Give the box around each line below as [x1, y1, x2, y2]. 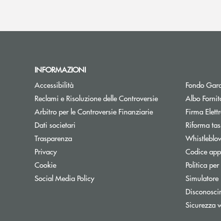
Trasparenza [35, 133, 72, 143]
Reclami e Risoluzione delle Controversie [35, 93, 158, 103]
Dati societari [35, 119, 75, 130]
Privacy [35, 146, 57, 156]
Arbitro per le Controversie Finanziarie [35, 106, 153, 116]
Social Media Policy [35, 173, 94, 183]
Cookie [35, 159, 56, 170]
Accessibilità [35, 79, 74, 90]
